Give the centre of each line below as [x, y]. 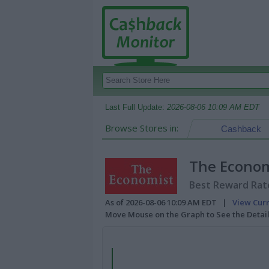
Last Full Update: [136, 107]
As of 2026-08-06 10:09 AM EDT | [169, 202]
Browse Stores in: [142, 128]
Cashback [241, 129]
